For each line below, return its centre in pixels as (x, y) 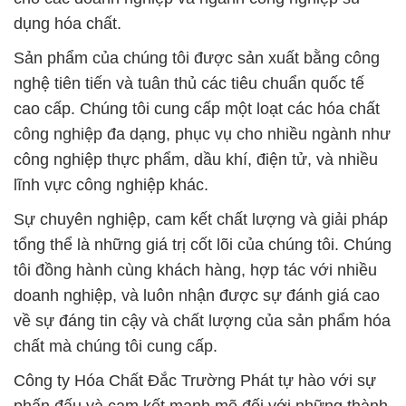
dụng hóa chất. (68, 23)
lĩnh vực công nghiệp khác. (111, 184)
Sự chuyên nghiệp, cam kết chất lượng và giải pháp (201, 219)
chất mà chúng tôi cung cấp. (116, 346)
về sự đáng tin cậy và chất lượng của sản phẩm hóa (202, 320)
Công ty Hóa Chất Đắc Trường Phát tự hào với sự (195, 380)
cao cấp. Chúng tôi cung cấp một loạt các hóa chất (197, 108)
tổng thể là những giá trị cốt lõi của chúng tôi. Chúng (203, 244)
